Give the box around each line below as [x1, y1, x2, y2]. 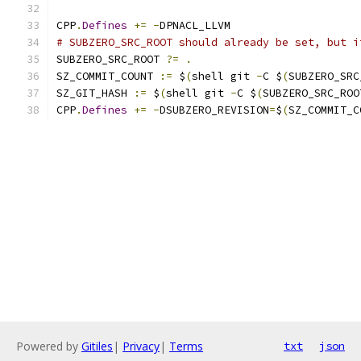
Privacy [122, 338, 160, 354]
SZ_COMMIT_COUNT [56, 69, 160, 83]
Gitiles [81, 338, 113, 354]
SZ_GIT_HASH [56, 86, 134, 100]
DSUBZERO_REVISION [160, 103, 269, 117]
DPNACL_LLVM [160, 19, 230, 32]
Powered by [16, 338, 81, 354]
